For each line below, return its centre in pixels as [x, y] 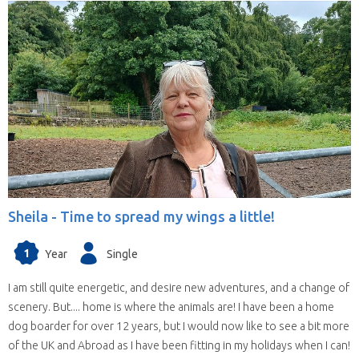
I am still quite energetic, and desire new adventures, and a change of [179, 287]
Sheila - [34, 217]
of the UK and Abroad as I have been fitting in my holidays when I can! [179, 345]
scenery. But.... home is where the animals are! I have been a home [171, 307]
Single [122, 254]
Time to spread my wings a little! [167, 217]
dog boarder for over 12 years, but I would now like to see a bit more [179, 326]
